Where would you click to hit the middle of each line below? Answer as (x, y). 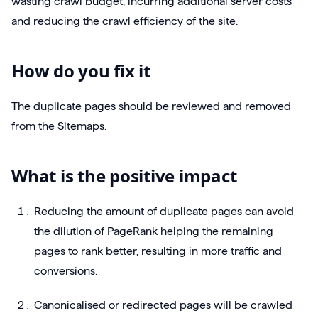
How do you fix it (81, 71)
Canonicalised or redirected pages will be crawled (163, 305)
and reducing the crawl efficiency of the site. (125, 21)
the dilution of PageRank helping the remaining (154, 231)
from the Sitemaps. (59, 126)
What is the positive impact (124, 176)
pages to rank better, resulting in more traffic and (158, 251)
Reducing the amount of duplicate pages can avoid (164, 212)
